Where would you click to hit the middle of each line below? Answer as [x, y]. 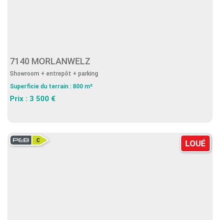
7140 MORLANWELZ [52, 61]
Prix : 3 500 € [33, 99]
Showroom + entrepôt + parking [54, 74]
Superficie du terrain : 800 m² [51, 86]
